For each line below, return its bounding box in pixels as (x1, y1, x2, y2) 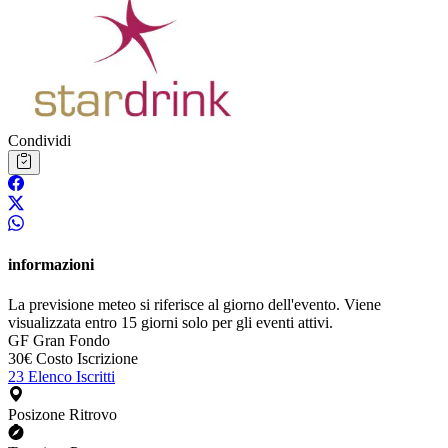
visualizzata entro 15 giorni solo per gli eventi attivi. (8, 313, 333, 331)
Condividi (8, 132, 71, 150)
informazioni (8, 256, 94, 274)
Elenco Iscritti (28, 367, 115, 385)
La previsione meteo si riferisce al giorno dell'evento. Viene (8, 295, 381, 313)
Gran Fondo (33, 331, 110, 349)
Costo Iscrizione (36, 349, 138, 367)
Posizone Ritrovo (8, 405, 117, 423)
